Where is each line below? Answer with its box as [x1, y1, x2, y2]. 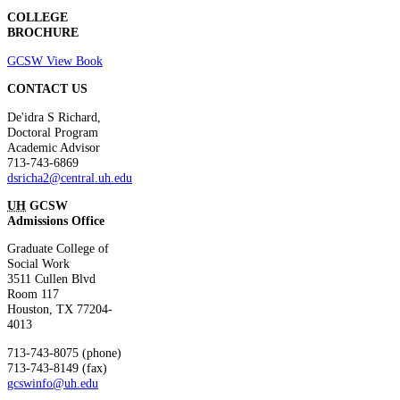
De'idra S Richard [7, 109, 97, 124]
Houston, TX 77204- [7, 302, 112, 317]
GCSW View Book [7, 53, 103, 68]
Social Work [7, 256, 70, 271]
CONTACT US [7, 81, 87, 96]
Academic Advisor [7, 139, 100, 154]
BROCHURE [7, 25, 79, 40]
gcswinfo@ [7, 375, 64, 390]
